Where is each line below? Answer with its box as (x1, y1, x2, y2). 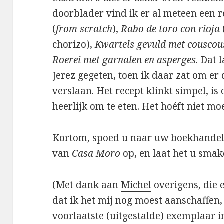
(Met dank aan (52, 178, 121, 192)
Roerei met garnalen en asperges (52, 53, 196, 67)
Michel (121, 178, 152, 192)
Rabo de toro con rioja (121, 22, 220, 36)
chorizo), (52, 38, 95, 51)
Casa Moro (72, 147, 121, 160)
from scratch (56, 22, 113, 36)
